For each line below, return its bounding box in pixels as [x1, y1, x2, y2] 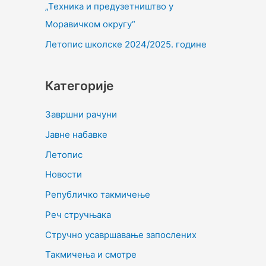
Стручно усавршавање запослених [45, 229, 197, 240]
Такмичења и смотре [45, 249, 137, 261]
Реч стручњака [45, 208, 111, 220]
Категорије [45, 78, 113, 94]
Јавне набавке [45, 128, 107, 140]
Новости [45, 169, 82, 180]
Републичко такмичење [45, 189, 150, 201]
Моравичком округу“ [45, 18, 135, 30]
